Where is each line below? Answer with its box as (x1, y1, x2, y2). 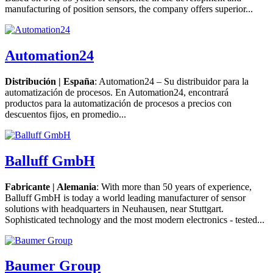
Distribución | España (5, 76, 94, 87)
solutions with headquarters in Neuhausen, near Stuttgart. (5, 203, 224, 214)
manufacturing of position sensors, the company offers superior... (5, 3, 253, 14)
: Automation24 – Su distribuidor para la (94, 76, 249, 87)
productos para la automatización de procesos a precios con (5, 97, 232, 108)
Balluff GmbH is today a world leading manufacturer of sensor (5, 192, 246, 203)
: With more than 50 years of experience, (96, 181, 252, 192)
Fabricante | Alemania (5, 181, 96, 192)
